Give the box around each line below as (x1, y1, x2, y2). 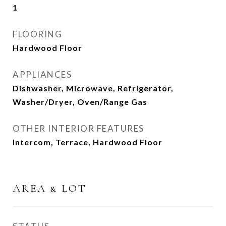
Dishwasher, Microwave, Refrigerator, (13, 83, 174, 93)
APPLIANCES (13, 69, 72, 80)
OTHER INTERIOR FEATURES (13, 123, 144, 134)
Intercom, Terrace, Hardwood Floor (13, 137, 162, 147)
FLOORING (13, 29, 62, 39)
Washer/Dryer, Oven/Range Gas (13, 97, 147, 106)
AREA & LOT (13, 182, 87, 195)
